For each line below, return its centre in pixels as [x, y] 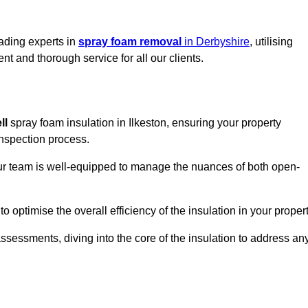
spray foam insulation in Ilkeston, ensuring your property [144, 123]
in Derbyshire [216, 42]
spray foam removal [130, 42]
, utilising [271, 42]
